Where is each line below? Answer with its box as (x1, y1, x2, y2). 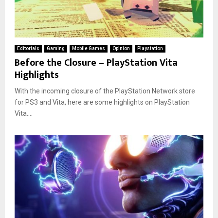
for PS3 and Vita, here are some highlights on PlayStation (15, 98, 190, 106)
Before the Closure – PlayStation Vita (15, 54, 178, 71)
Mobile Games (72, 45, 105, 51)
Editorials (17, 45, 39, 51)
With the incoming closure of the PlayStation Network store (15, 87, 195, 95)
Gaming (47, 45, 65, 51)
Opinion (112, 45, 130, 51)
